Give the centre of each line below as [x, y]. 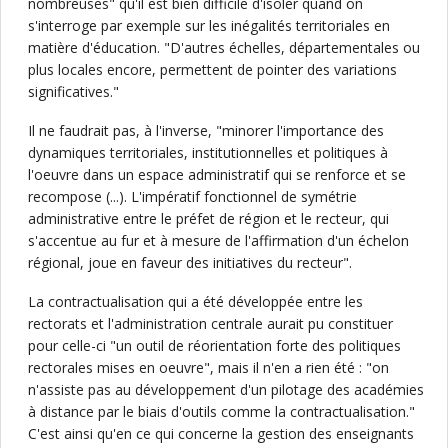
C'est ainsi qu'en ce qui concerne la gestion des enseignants [221, 433]
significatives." [73, 91]
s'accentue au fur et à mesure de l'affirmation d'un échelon [218, 240]
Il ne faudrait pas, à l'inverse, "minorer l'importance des [206, 130]
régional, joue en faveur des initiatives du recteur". [190, 262]
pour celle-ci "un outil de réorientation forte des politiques [214, 345]
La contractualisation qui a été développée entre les [195, 301]
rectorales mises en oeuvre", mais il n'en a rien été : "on [208, 367]
